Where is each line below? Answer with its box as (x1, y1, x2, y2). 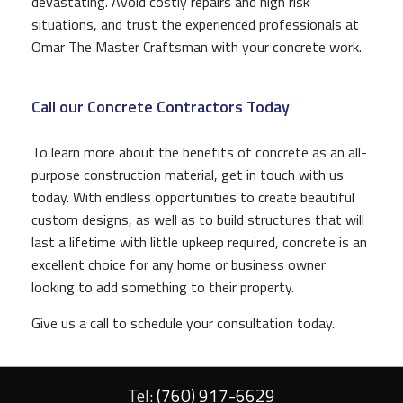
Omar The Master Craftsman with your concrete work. (31, 35, 362, 58)
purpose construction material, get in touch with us (31, 163, 344, 185)
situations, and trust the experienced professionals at (31, 13, 359, 35)
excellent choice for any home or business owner (31, 253, 326, 275)
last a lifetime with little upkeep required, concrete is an (31, 230, 367, 253)
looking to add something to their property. (31, 275, 294, 298)
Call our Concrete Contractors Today (31, 94, 290, 119)
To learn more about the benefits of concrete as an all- (31, 140, 367, 163)
